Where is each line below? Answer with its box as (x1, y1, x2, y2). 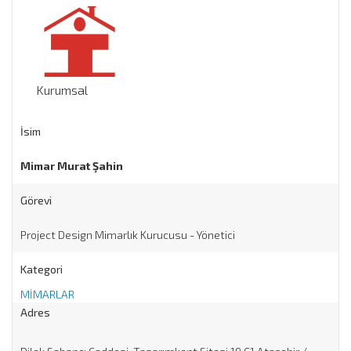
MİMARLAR (20, 287, 74, 301)
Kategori (20, 262, 63, 276)
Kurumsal (36, 81, 88, 97)
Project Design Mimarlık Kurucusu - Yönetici (20, 227, 235, 241)
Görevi (20, 193, 52, 207)
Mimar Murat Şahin (20, 158, 123, 172)
